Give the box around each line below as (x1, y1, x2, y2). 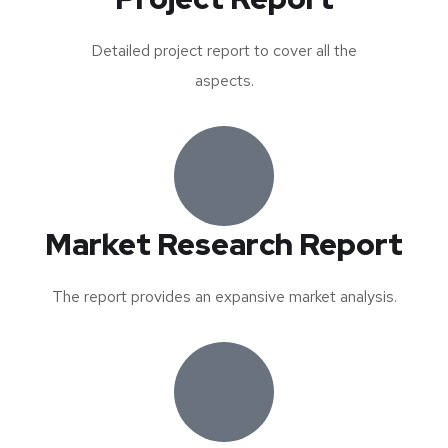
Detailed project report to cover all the (91, 40, 357, 62)
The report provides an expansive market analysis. (51, 286, 397, 308)
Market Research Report (45, 224, 403, 265)
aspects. (194, 70, 254, 92)
